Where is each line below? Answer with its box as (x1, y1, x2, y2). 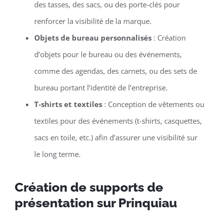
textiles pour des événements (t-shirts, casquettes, (34, 115, 202, 126)
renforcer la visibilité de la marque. (34, 16, 152, 26)
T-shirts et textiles (34, 99, 102, 109)
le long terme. (34, 149, 81, 159)
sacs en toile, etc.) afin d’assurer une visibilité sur (34, 132, 197, 142)
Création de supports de (14, 179, 163, 195)
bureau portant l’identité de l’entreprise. (34, 82, 168, 92)
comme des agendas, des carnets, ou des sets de (34, 66, 197, 76)
